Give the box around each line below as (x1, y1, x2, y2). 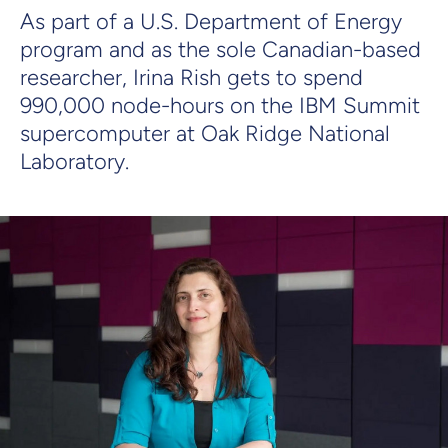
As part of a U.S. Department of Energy (20, 7, 402, 35)
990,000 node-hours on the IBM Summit (20, 91, 420, 119)
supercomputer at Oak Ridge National (20, 119, 390, 147)
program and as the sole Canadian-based (20, 35, 421, 63)
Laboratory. (20, 147, 129, 175)
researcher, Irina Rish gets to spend (20, 63, 363, 91)
